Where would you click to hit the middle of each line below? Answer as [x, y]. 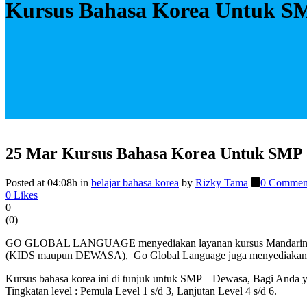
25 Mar [32, 153]
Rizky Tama [222, 182]
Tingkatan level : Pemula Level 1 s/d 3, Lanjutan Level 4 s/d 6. [141, 291]
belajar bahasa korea [135, 182]
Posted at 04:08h [41, 182]
